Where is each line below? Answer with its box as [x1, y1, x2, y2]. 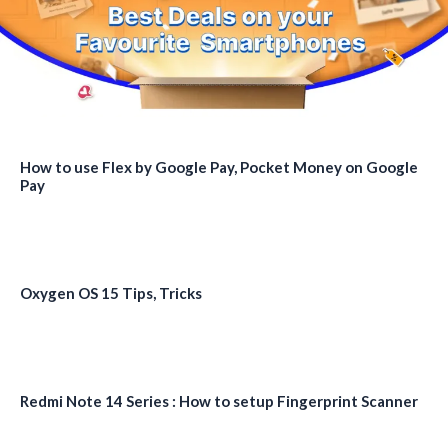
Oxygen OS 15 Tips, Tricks [20, 283, 202, 302]
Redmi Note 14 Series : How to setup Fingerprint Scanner [20, 391, 418, 410]
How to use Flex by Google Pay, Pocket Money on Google [20, 157, 418, 176]
